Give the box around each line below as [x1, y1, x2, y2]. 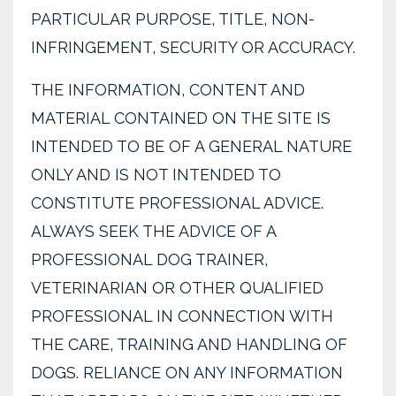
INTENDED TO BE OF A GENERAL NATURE [31, 137, 352, 156]
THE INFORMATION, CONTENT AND [31, 80, 305, 99]
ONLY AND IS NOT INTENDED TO [31, 165, 281, 184]
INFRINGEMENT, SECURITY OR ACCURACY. [31, 38, 355, 57]
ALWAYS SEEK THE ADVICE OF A [31, 222, 276, 240]
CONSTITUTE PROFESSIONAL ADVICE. [31, 194, 324, 212]
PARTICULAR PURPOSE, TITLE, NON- [31, 10, 315, 28]
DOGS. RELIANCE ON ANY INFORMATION [31, 363, 343, 382]
